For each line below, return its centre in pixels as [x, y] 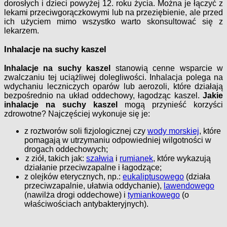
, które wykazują [182, 159]
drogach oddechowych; [66, 149]
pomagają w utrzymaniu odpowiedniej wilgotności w [118, 140]
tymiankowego [154, 195]
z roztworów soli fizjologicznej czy [86, 131]
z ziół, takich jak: [56, 159]
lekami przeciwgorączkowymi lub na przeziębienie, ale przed [113, 13]
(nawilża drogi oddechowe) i [76, 195]
